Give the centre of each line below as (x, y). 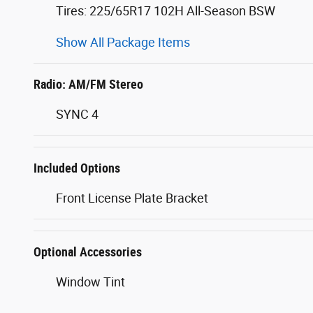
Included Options (77, 168)
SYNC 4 (77, 115)
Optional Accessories (88, 252)
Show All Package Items (123, 43)
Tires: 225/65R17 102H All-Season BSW (166, 11)
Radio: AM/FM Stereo (88, 85)
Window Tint (90, 282)
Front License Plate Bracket (132, 198)
